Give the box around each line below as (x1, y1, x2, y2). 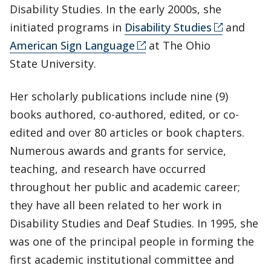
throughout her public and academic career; (10, 179, 240, 194)
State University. (10, 56, 99, 71)
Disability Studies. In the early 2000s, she (10, 1, 221, 16)
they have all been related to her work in (10, 197, 221, 212)
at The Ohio (146, 38, 211, 53)
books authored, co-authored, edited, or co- (10, 106, 239, 122)
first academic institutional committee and (10, 252, 234, 267)
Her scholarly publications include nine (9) (10, 88, 228, 103)
